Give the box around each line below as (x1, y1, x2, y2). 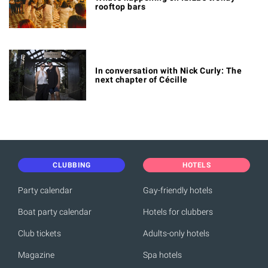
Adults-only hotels (143, 229, 209, 239)
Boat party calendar (18, 207, 92, 217)
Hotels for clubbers (143, 207, 213, 217)
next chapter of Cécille (95, 74, 188, 84)
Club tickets (18, 229, 61, 239)
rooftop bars (95, 2, 145, 12)
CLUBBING (53, 161, 90, 170)
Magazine (18, 250, 54, 260)
